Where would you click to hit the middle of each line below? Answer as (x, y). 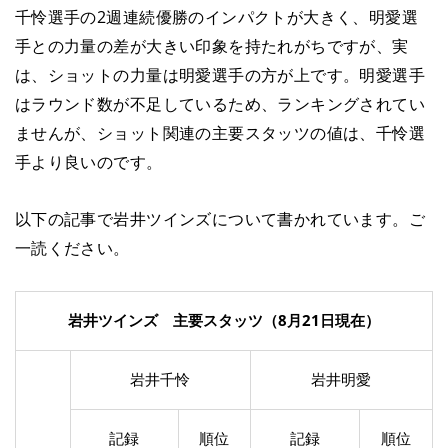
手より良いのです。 (88, 161)
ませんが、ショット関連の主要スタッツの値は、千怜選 (220, 132)
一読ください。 (72, 248)
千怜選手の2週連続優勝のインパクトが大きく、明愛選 (216, 16)
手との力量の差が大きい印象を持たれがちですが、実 (211, 45)
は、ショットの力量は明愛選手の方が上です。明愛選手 (220, 74)
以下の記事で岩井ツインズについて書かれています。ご (220, 219)
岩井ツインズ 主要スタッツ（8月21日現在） (223, 321)
